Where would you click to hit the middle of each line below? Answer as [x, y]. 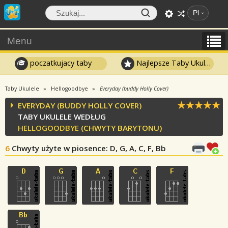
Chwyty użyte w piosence [59, 148]
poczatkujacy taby [60, 63]
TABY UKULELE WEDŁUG [62, 117]
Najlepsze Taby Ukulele [170, 63]
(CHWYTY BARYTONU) [120, 128]
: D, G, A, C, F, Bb [136, 148]
